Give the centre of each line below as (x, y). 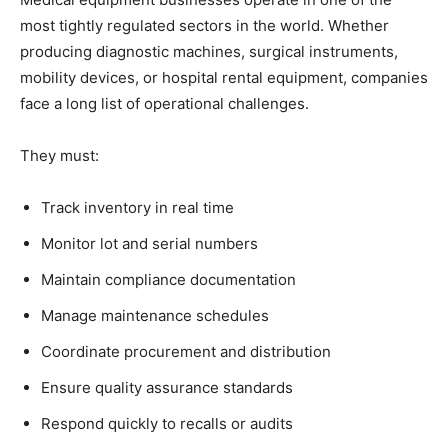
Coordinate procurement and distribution (186, 352)
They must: (59, 156)
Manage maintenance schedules (155, 316)
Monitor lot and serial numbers (149, 244)
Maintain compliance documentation (168, 280)
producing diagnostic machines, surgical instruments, (209, 52)
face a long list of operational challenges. (164, 104)
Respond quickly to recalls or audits (167, 424)
